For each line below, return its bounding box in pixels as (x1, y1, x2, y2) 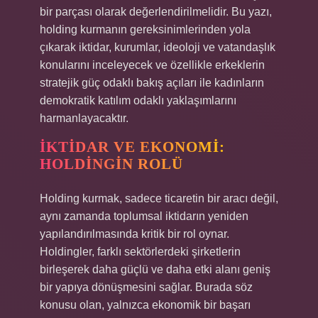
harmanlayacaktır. (40, 112, 128, 124)
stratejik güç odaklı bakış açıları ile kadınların (40, 77, 264, 89)
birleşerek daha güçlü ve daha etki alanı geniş (40, 263, 270, 275)
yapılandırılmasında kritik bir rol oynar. (40, 228, 229, 240)
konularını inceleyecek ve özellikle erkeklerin (40, 59, 265, 71)
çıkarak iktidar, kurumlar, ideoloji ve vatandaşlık (40, 41, 275, 53)
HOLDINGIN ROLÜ (40, 155, 183, 172)
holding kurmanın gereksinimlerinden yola (40, 23, 251, 35)
